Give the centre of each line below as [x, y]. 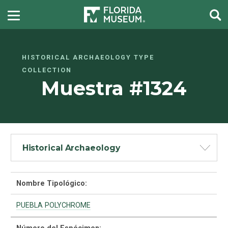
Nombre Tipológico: [51, 183]
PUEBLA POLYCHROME [53, 205]
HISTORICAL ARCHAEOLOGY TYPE [88, 58]
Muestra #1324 [114, 89]
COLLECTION [47, 70]
